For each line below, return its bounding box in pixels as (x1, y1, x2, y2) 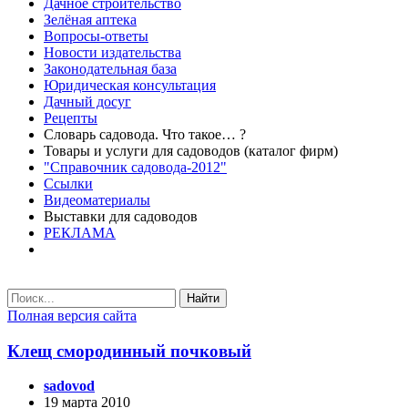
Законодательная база (44, 61, 177, 76)
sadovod (44, 378, 95, 394)
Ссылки (44, 176, 93, 191)
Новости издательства (44, 45, 181, 60)
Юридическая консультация (44, 77, 216, 93)
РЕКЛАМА (44, 225, 116, 240)
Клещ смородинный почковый (7, 341, 251, 361)
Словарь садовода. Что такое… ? (44, 127, 246, 142)
